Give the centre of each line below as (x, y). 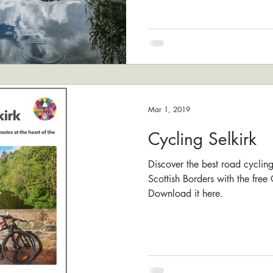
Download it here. (186, 193)
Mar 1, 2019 (169, 109)
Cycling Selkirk (202, 139)
